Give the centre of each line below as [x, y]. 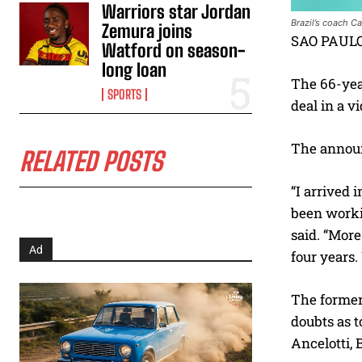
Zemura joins [147, 32]
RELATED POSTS [91, 162]
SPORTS [125, 95]
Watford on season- [174, 51]
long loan [135, 70]
